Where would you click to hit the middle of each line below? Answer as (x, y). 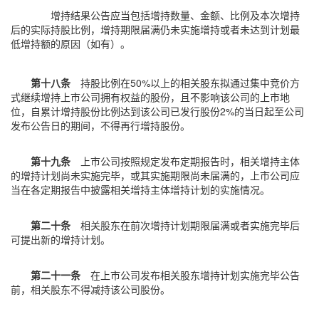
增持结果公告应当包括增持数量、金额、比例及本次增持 (175, 15)
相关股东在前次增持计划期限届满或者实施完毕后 (185, 225)
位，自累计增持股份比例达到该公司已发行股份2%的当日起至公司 (157, 111)
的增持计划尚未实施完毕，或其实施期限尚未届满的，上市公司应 (155, 175)
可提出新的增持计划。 (61, 239)
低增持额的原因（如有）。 (70, 43)
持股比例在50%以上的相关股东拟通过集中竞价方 (185, 83)
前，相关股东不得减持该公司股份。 (90, 289)
